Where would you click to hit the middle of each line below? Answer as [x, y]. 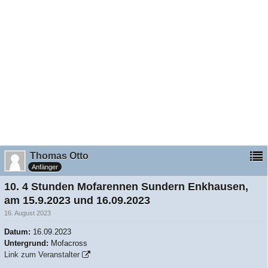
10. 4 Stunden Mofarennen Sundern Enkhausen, [126, 187]
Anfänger [45, 167]
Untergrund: [28, 243]
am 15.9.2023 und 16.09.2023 [77, 200]
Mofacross [69, 243]
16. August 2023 [28, 213]
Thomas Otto [59, 156]
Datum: [19, 232]
